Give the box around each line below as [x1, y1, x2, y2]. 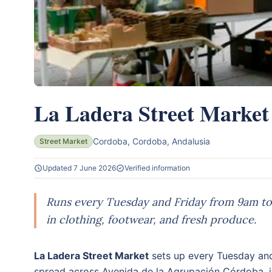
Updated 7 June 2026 [42, 163, 116, 172]
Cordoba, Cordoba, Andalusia [93, 135, 210, 146]
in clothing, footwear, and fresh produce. [46, 212, 256, 226]
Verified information [124, 163, 190, 172]
